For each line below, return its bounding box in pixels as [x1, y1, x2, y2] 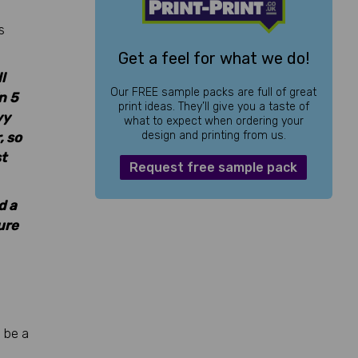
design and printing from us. [141, 128, 286, 142]
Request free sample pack [129, 159, 298, 175]
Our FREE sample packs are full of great [110, 85, 317, 99]
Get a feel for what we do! [117, 48, 309, 68]
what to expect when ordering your [123, 113, 304, 128]
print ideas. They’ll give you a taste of [117, 99, 309, 113]
